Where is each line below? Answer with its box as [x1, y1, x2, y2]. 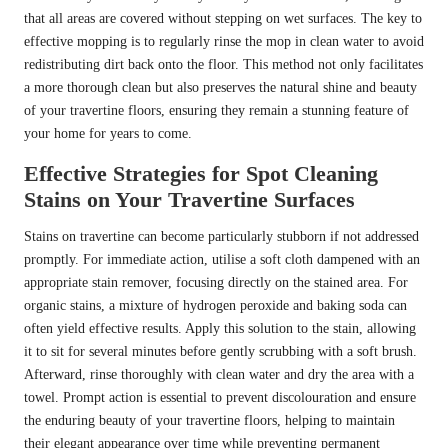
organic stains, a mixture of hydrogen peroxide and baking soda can [24, 298, 407, 314]
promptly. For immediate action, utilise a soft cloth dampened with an [24, 252, 420, 268]
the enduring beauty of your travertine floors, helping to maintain [24, 413, 395, 429]
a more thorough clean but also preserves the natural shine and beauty [24, 80, 417, 96]
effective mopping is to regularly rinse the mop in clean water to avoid [24, 34, 424, 50]
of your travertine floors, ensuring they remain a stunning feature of [24, 103, 409, 119]
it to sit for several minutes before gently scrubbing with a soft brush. [24, 344, 417, 360]
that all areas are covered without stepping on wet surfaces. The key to [24, 11, 422, 27]
